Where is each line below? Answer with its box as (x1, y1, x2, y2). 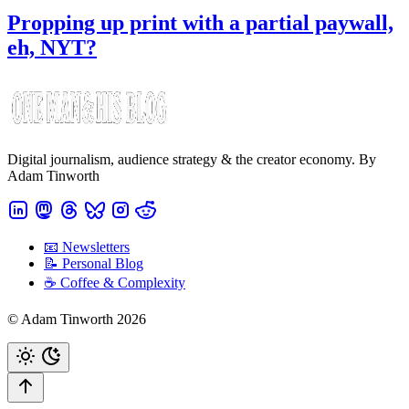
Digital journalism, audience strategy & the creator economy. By (7, 151, 376, 167)
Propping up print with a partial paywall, (7, 10, 393, 35)
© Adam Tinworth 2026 (7, 310, 146, 327)
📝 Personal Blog (44, 255, 143, 271)
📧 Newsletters (44, 238, 130, 255)
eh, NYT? (7, 35, 97, 59)
